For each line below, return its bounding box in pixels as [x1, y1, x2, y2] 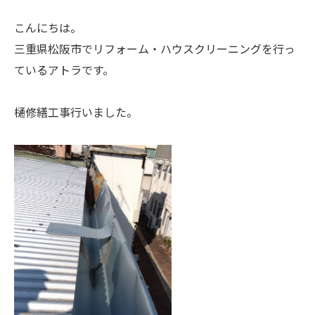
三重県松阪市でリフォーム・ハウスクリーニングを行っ [14, 43, 295, 56]
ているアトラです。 [14, 64, 114, 77]
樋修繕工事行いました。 [14, 106, 138, 120]
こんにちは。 [14, 22, 82, 35]
